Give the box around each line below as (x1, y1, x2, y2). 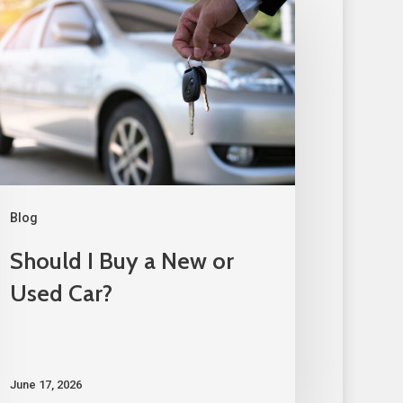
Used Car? (9, 279, 112, 309)
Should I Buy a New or (9, 246, 234, 276)
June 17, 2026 (9, 377, 82, 391)
